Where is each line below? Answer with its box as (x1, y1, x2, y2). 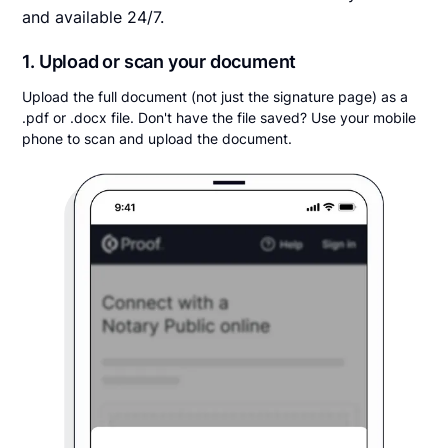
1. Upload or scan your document (22, 51, 297, 73)
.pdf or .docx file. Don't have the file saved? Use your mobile (22, 109, 417, 127)
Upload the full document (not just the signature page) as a (22, 88, 409, 106)
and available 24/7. (22, 7, 165, 28)
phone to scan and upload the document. (22, 130, 293, 148)
